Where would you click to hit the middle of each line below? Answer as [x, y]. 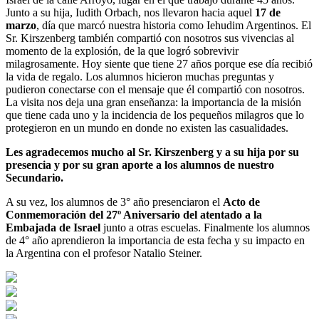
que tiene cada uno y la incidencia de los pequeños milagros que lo [155, 115]
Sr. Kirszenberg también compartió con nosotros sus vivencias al [150, 38]
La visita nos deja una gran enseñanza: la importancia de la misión [153, 102]
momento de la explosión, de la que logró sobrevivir [122, 51]
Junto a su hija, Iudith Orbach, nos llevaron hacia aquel [130, 12]
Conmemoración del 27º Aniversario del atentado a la [134, 214]
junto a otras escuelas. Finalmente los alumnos [205, 227]
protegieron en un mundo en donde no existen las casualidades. [147, 127]
